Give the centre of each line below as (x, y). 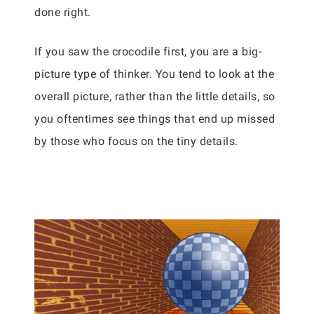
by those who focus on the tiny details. (136, 142)
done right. (63, 13)
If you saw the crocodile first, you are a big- (148, 52)
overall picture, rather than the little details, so (155, 97)
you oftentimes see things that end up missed (155, 119)
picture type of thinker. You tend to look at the (154, 74)
